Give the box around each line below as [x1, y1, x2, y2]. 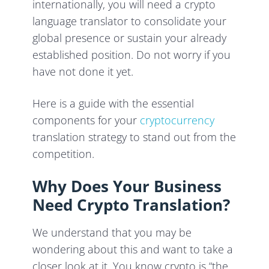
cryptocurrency [140, 113, 215, 128]
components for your [32, 113, 141, 128]
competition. [32, 147, 95, 162]
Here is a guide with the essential [32, 96, 195, 111]
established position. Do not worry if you [32, 47, 231, 62]
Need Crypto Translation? [32, 194, 231, 216]
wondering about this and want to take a [32, 242, 234, 257]
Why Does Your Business [32, 175, 222, 198]
